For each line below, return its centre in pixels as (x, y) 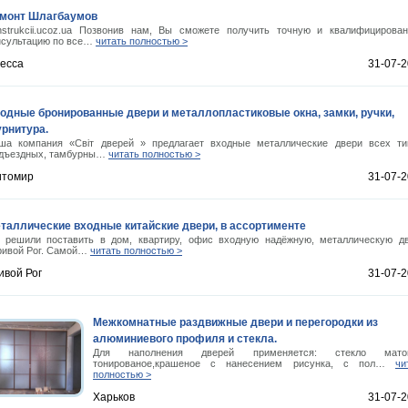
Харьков (114, 397)
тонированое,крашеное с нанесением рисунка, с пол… (244, 363)
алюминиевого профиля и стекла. (185, 339)
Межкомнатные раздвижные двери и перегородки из (235, 322)
